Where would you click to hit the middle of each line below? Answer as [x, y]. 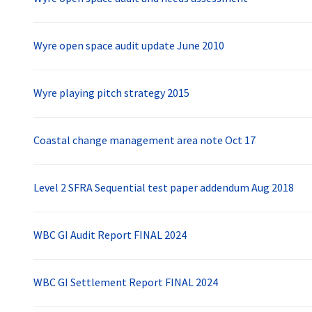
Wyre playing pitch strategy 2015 [111, 93]
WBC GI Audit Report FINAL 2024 [110, 235]
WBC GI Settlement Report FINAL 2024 [126, 282]
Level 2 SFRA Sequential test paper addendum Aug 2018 [164, 188]
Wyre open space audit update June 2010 [129, 46]
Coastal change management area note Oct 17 [145, 140]
